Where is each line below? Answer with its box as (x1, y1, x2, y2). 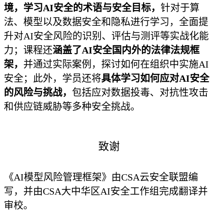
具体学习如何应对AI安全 (101, 73, 209, 84)
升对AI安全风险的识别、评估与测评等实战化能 (4, 31, 209, 41)
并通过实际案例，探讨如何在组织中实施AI (23, 59, 209, 70)
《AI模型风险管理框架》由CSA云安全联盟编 (4, 172, 198, 182)
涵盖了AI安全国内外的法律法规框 (53, 45, 200, 55)
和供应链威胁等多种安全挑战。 (4, 101, 140, 112)
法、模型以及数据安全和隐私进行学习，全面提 (4, 17, 208, 27)
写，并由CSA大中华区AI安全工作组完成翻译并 (4, 186, 208, 197)
